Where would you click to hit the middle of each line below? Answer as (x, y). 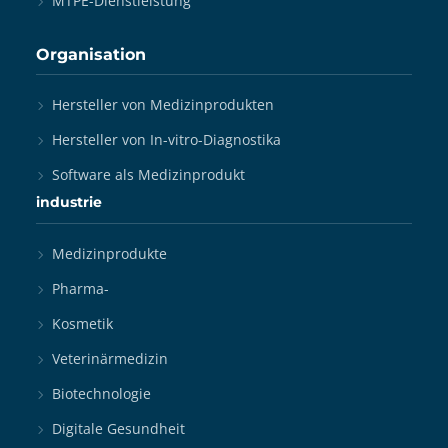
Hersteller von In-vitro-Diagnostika (166, 139)
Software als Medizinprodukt (148, 174)
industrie (69, 202)
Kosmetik (82, 323)
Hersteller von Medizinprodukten (163, 104)
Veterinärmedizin (110, 358)
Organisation (91, 54)
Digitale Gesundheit (118, 428)
